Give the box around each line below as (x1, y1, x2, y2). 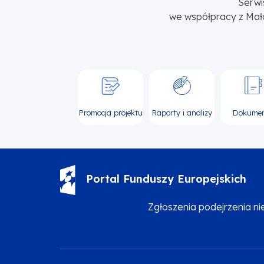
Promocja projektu (78, 107, 143, 117)
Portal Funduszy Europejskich (86, 172, 246, 186)
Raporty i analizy (151, 107, 212, 117)
